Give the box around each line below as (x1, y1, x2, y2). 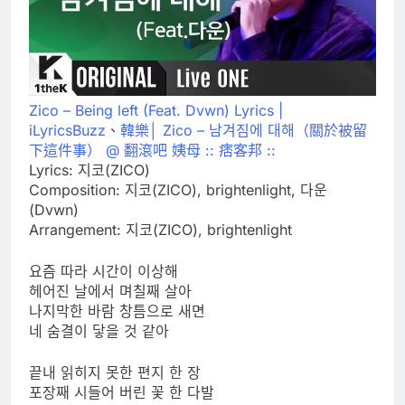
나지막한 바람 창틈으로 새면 (29, 302, 205, 321)
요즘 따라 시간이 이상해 (29, 262, 178, 281)
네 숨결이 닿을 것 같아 (29, 322, 169, 341)
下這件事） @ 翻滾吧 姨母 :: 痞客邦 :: (29, 141, 276, 160)
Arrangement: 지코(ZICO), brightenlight (29, 221, 292, 240)
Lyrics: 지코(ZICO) (29, 161, 150, 180)
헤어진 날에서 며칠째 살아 (29, 282, 192, 301)
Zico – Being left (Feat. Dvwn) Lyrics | (29, 101, 283, 120)
